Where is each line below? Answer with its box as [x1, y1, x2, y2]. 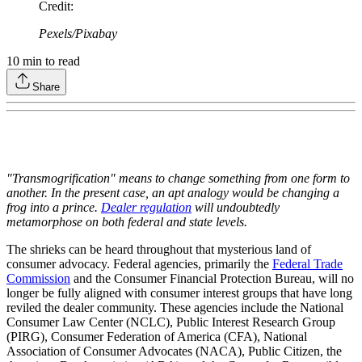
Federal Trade [272, 257, 343, 271]
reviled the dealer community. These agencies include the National [6, 301, 343, 315]
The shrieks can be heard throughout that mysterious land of [6, 242, 311, 257]
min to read [19, 54, 80, 69]
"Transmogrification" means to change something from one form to [6, 171, 350, 186]
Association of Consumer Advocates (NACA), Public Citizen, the [6, 344, 342, 359]
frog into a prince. [6, 200, 101, 215]
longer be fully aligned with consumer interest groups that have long [6, 286, 352, 301]
